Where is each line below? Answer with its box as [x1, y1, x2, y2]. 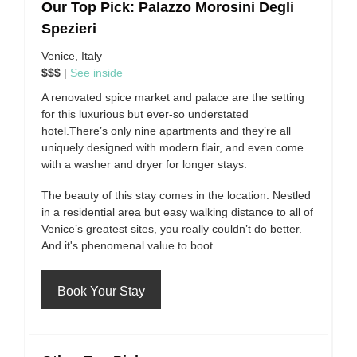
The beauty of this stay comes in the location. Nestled [41, 189, 311, 202]
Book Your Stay [57, 284, 145, 298]
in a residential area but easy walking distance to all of [41, 206, 313, 218]
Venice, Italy [41, 49, 102, 62]
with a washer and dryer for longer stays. [41, 158, 247, 171]
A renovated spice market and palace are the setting [41, 91, 304, 104]
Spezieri [41, 21, 96, 37]
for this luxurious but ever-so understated [41, 108, 249, 120]
